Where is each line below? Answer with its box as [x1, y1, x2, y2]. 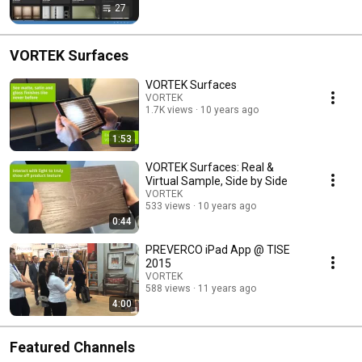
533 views [145, 200, 191, 212]
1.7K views [145, 103, 193, 116]
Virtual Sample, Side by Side [145, 174, 288, 187]
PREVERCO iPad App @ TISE [145, 242, 290, 256]
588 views [145, 282, 191, 294]
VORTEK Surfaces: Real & [145, 160, 274, 174]
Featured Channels [10, 338, 135, 356]
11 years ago [198, 282, 256, 294]
